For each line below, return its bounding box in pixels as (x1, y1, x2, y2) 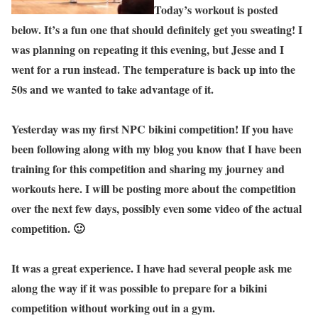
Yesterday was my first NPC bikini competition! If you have (11, 120, 293, 137)
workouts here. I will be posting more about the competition (11, 180, 296, 197)
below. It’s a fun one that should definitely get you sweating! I (11, 21, 302, 38)
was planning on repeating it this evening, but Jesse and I (11, 40, 284, 57)
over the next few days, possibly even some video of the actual (11, 199, 302, 216)
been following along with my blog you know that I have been (11, 140, 302, 157)
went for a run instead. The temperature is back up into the (11, 60, 295, 77)
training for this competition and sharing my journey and (11, 160, 285, 177)
